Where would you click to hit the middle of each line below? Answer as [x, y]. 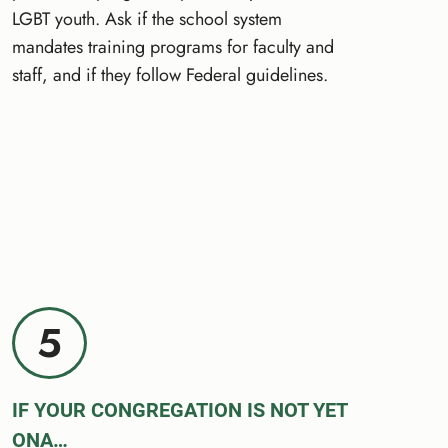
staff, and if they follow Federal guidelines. [170, 74]
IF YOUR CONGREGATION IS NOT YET [180, 409]
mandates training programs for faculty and [173, 46]
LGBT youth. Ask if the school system [147, 18]
